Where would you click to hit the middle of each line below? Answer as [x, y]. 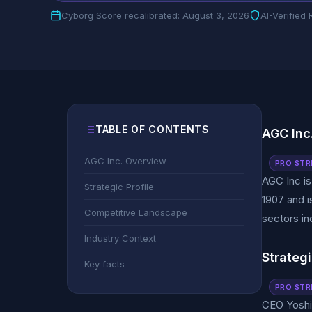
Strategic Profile [119, 187]
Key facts [104, 264]
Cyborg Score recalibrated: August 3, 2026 [155, 15]
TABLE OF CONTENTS [153, 129]
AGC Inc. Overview [125, 161]
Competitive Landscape [136, 212]
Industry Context [120, 238]
